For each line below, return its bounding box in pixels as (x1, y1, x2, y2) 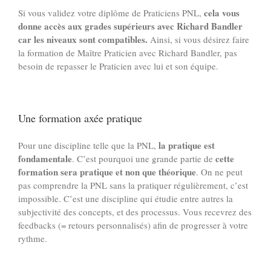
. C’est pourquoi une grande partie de (72, 152, 215, 165)
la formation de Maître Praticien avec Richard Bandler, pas (18, 47, 237, 59)
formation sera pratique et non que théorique (18, 165, 196, 179)
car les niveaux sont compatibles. (18, 33, 148, 47)
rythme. (18, 232, 47, 245)
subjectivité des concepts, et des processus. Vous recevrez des (18, 206, 252, 218)
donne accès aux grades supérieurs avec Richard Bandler (18, 19, 243, 33)
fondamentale (18, 152, 72, 166)
